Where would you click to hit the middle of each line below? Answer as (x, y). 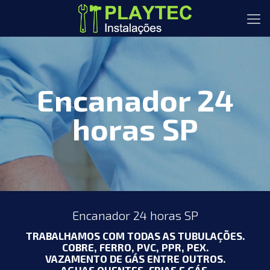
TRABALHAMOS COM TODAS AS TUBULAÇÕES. (135, 236)
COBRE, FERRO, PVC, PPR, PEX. (135, 247)
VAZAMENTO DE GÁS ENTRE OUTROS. (135, 259)
